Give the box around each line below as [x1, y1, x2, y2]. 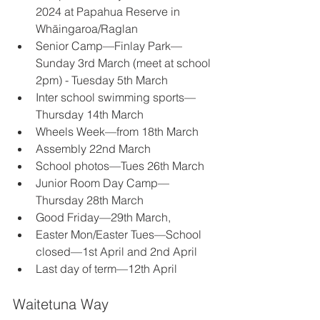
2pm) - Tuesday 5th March [36, 73, 171, 87]
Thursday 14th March [36, 107, 146, 121]
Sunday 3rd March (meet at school [36, 56, 214, 70]
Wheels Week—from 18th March [36, 124, 201, 139]
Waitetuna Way [13, 295, 109, 313]
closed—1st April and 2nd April [36, 244, 200, 259]
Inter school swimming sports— [36, 90, 196, 104]
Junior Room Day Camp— [36, 176, 169, 190]
